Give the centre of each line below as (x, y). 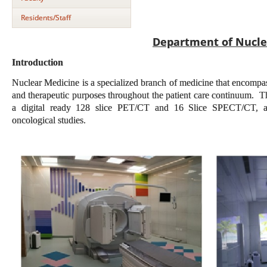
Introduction (38, 62)
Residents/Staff (46, 18)
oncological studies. (50, 120)
